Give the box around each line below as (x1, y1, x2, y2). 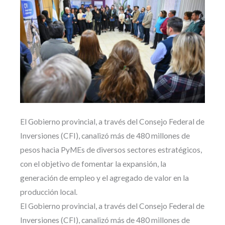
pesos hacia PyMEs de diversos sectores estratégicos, (20, 145, 202, 155)
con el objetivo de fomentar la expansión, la (20, 159, 166, 169)
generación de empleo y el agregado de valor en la (20, 173, 189, 183)
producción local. (20, 187, 77, 197)
